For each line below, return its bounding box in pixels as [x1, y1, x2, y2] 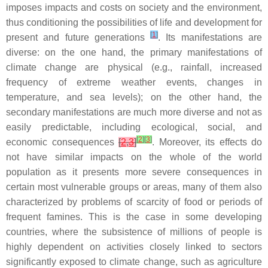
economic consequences [6, 137, 118, 147]
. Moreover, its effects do [152, 137, 262, 147]
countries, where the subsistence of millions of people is [6, 227, 262, 237]
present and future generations [6, 32, 151, 42]
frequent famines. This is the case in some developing [6, 212, 262, 222]
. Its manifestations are [158, 32, 263, 42]
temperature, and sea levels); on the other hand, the [6, 92, 262, 102]
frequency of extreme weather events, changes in [6, 77, 262, 87]
